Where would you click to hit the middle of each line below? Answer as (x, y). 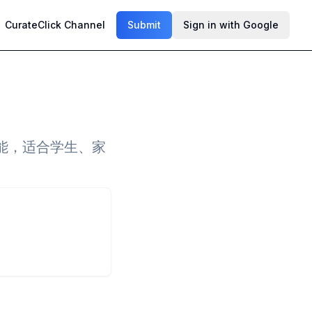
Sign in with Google (231, 25)
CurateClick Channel (55, 25)
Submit (144, 25)
